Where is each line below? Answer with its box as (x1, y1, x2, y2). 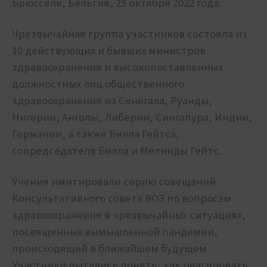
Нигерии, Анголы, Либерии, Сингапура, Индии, (12, 110, 252, 125)
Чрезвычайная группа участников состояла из (12, 27, 247, 41)
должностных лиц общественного (12, 77, 184, 91)
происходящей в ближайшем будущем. (12, 241, 209, 256)
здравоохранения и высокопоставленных (12, 60, 223, 74)
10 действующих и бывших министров (12, 44, 206, 58)
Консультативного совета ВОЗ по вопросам (12, 191, 231, 206)
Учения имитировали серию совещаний (12, 175, 216, 189)
